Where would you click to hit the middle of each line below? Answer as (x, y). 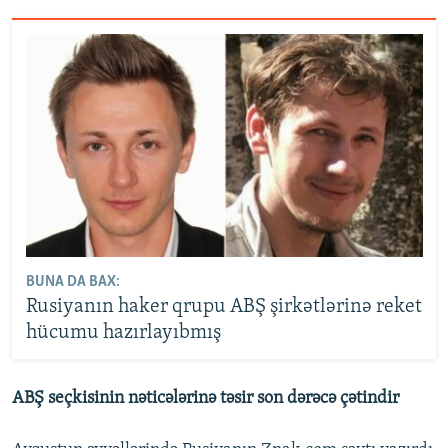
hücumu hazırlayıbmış (123, 332)
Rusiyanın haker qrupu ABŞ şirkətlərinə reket (223, 306)
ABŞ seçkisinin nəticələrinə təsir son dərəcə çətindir (205, 399)
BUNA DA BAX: (72, 281)
